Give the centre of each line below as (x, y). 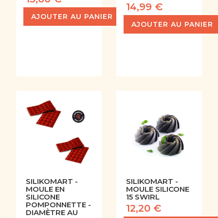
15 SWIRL (143, 197)
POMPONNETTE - (58, 205)
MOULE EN (45, 189)
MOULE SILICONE (158, 189)
